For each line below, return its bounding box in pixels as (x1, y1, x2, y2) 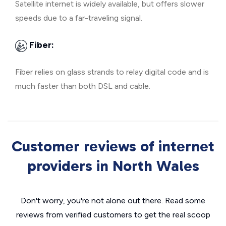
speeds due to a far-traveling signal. (15, 13, 142, 23)
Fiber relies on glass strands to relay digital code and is (15, 67, 209, 77)
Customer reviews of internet (12, 137, 214, 155)
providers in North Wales (27, 157, 199, 175)
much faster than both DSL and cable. (15, 81, 150, 91)
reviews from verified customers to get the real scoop (16, 210, 210, 219)
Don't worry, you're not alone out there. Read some (21, 196, 205, 205)
